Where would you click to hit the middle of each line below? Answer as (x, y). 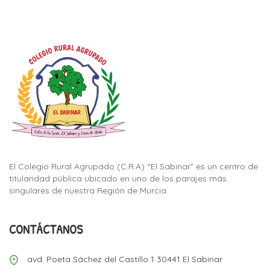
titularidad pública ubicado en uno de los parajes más (118, 178)
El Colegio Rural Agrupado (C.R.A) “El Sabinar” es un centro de (133, 166)
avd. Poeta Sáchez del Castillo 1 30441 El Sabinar (125, 259)
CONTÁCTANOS (46, 229)
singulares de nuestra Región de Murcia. (89, 190)
